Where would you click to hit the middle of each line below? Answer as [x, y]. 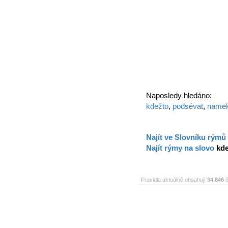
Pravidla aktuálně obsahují [174, 180]
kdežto [157, 106]
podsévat [188, 106]
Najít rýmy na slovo [181, 148]
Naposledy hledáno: [179, 95]
